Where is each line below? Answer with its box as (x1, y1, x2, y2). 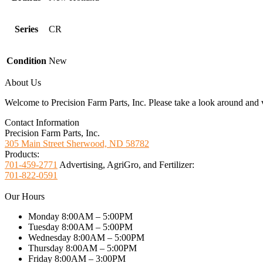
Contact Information (5, 117, 79, 128)
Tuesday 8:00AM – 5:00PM (28, 222, 133, 232)
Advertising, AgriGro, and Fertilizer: (59, 160, 194, 170)
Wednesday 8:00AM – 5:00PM (28, 232, 144, 243)
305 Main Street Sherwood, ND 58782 (5, 139, 149, 149)
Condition (6, 56, 46, 66)
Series (15, 24, 38, 35)
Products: (5, 149, 39, 160)
